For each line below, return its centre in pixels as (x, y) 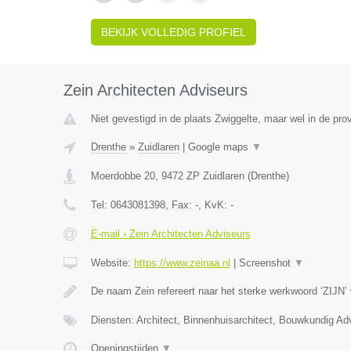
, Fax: (180, 205)
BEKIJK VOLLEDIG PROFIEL (173, 32)
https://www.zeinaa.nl (182, 263)
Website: (112, 263)
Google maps (219, 147)
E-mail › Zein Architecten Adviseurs (170, 234)
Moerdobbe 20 (123, 176)
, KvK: (214, 205)
